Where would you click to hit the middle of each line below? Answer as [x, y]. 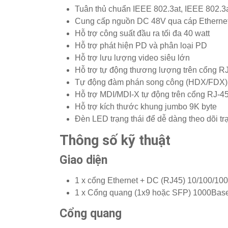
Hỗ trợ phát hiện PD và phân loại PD [141, 46]
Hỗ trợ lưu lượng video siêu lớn [132, 58]
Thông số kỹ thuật [115, 141]
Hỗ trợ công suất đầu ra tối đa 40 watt [142, 34]
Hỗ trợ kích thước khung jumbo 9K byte [146, 107]
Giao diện [83, 160]
